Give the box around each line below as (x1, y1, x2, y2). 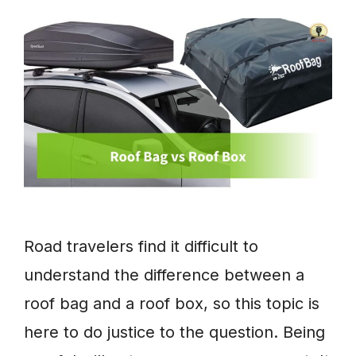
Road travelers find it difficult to (24, 237, 258, 257)
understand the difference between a (24, 265, 304, 285)
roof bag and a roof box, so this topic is (24, 294, 319, 314)
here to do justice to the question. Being (24, 323, 325, 342)
